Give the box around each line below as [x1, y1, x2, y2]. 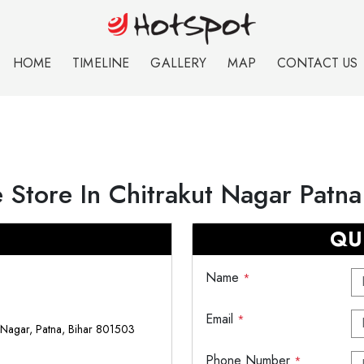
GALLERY [150, 54, 207, 72]
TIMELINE [72, 54, 130, 72]
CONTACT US [276, 54, 358, 72]
